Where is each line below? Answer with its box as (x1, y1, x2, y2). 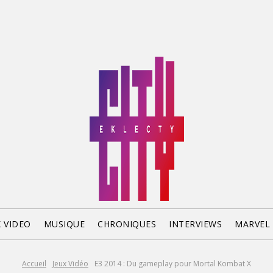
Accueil (22, 258, 46, 269)
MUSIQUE (43, 218, 85, 230)
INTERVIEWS (169, 218, 222, 230)
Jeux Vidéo (52, 258, 88, 269)
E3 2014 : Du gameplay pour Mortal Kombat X (94, 258, 251, 269)
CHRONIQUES (97, 218, 157, 230)
